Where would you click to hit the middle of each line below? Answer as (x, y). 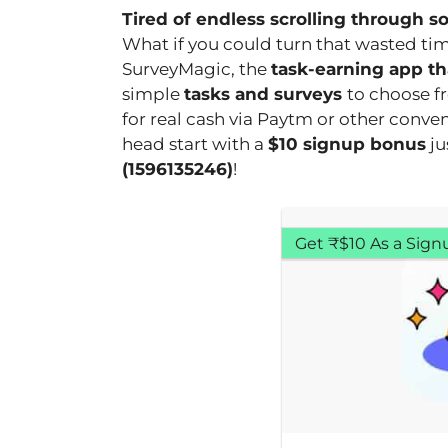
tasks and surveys (265, 94)
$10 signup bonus (347, 144)
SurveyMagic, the (196, 69)
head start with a (195, 144)
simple (153, 94)
